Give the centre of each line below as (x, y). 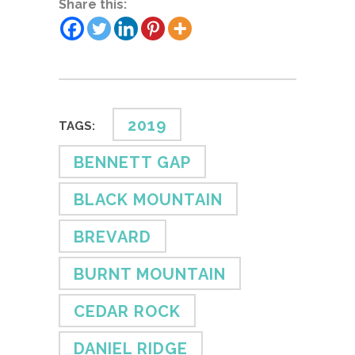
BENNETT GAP (132, 162)
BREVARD (113, 237)
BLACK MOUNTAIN (148, 199)
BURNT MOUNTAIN (150, 274)
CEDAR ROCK (127, 311)
